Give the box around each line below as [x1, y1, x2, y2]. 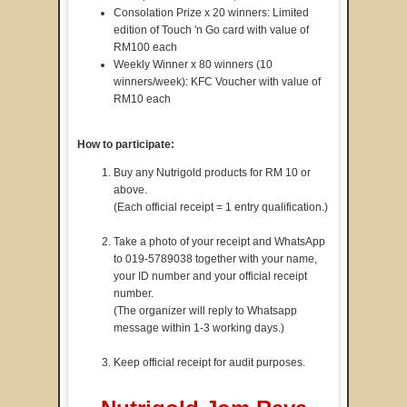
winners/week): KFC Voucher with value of [114, 74, 321, 88]
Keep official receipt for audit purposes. [114, 355, 305, 369]
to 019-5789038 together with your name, [114, 252, 317, 265]
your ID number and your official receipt [114, 269, 307, 283]
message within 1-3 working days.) [114, 321, 284, 334]
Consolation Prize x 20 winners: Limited [114, 5, 309, 19]
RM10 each [114, 92, 171, 105]
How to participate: [77, 137, 174, 151]
